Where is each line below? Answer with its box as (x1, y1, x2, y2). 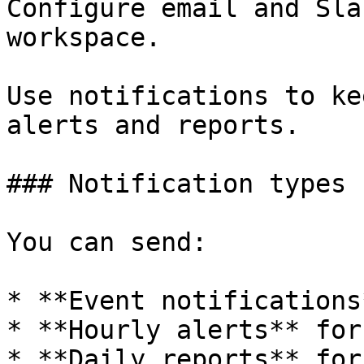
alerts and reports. (6, 110, 300, 140)
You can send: (6, 227, 207, 257)
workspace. (6, 23, 161, 52)
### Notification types (6, 169, 346, 198)
